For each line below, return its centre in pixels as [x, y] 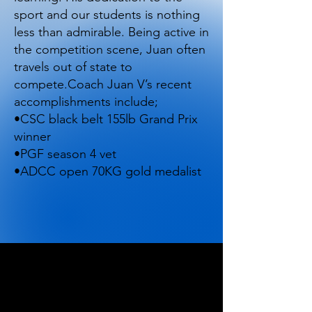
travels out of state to [73, 67]
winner [34, 136]
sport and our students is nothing [107, 15]
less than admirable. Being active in [111, 32]
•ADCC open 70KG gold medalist [108, 171]
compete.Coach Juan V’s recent [103, 84]
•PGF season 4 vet [67, 154]
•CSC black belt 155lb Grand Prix [106, 119]
